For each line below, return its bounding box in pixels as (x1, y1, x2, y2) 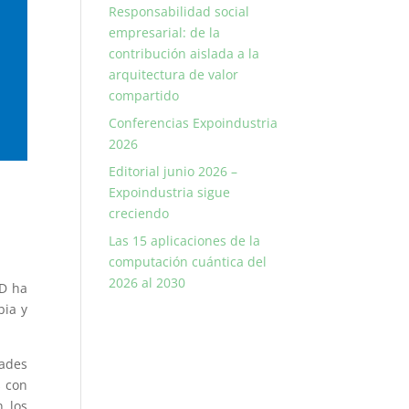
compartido (109, 87, 180, 104)
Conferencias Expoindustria (109, 114, 278, 131)
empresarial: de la (109, 24, 221, 41)
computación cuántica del (109, 253, 267, 270)
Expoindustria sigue (109, 184, 231, 201)
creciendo (109, 204, 170, 222)
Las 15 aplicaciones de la (109, 232, 261, 249)
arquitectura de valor (109, 66, 239, 83)
